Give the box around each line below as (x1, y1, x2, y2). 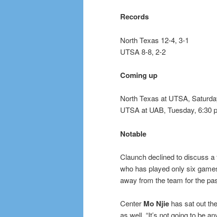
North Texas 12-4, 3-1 (120, 34, 189, 45)
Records (120, 11, 149, 22)
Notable (120, 128, 146, 139)
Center (120, 198, 143, 209)
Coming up (120, 69, 157, 80)
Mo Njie (143, 198, 169, 209)
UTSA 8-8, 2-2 (120, 46, 166, 57)
